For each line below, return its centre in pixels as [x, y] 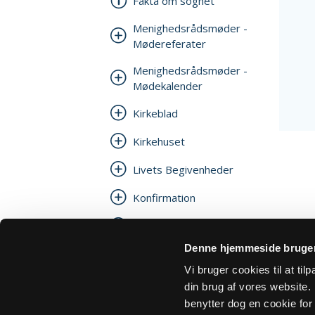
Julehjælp [154, 226]
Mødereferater [169, 44]
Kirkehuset [159, 141]
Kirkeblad [155, 113]
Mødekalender [168, 86]
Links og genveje [174, 254]
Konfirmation [164, 198]
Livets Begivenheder [183, 169]
